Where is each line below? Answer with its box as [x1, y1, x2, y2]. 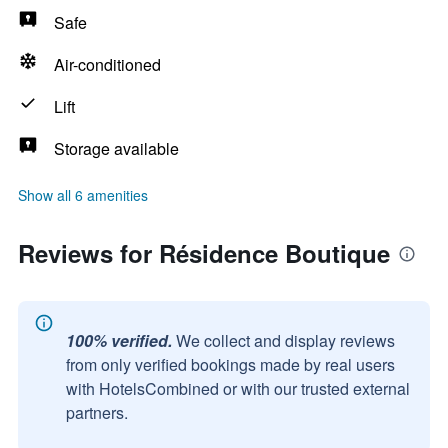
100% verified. [66, 329, 172, 352]
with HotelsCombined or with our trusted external [66, 377, 410, 400]
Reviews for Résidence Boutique [18, 236, 390, 270]
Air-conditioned [54, 53, 161, 76]
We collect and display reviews [176, 329, 395, 352]
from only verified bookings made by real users [66, 353, 395, 376]
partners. [66, 401, 128, 424]
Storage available [54, 137, 179, 160]
